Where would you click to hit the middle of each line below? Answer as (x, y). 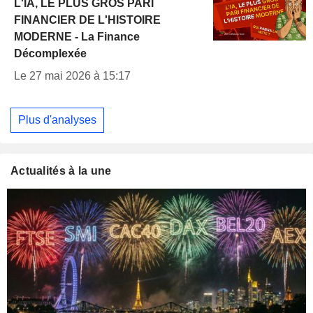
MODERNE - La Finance (77, 37)
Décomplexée (50, 54)
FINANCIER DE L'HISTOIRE (87, 20)
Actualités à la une (61, 170)
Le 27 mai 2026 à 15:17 (72, 76)
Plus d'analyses (57, 119)
